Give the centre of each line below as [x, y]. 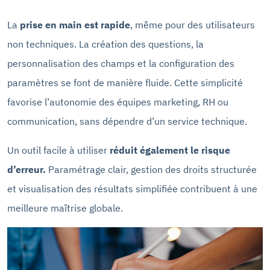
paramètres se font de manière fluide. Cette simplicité [125, 83]
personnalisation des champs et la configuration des [121, 64]
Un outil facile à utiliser [58, 150]
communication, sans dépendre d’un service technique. [127, 121]
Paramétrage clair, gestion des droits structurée [151, 170]
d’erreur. [27, 170]
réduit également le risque [170, 150]
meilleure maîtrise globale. [65, 208]
